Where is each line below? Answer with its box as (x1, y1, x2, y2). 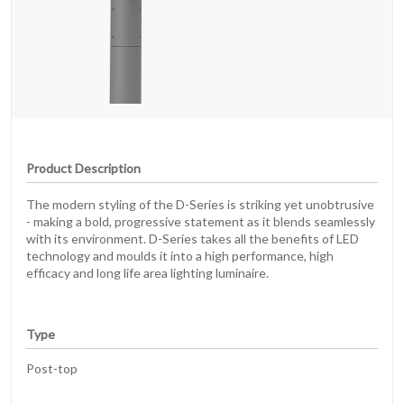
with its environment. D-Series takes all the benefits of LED (26, 231, 359, 247)
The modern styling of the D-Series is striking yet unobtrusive (26, 197, 374, 213)
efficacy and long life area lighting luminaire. (26, 265, 269, 281)
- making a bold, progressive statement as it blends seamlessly (26, 214, 375, 230)
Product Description (26, 161, 141, 177)
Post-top (26, 361, 78, 377)
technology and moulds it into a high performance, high (26, 248, 334, 264)
